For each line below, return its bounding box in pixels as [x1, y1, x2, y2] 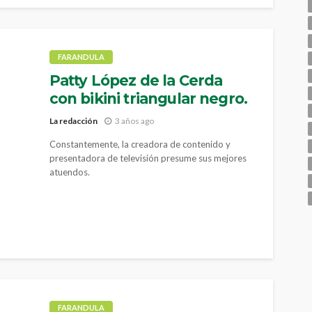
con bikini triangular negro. [49, 90, 248, 107]
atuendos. [49, 166, 90, 178]
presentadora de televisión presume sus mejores [49, 152, 247, 164]
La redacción [49, 115, 97, 126]
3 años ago [114, 115, 154, 126]
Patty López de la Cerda [49, 72, 223, 89]
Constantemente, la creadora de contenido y [49, 138, 231, 150]
